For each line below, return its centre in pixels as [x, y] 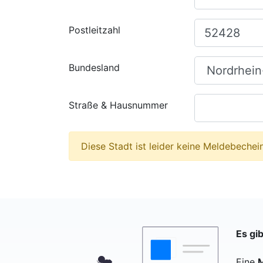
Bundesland [94, 67]
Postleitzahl [95, 30]
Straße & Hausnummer [118, 105]
